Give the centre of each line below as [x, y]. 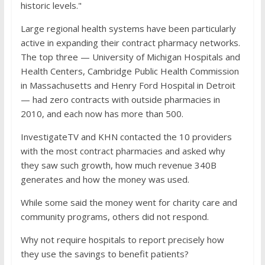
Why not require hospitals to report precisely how [122, 240]
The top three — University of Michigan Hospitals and [130, 57]
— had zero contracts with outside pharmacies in [120, 99]
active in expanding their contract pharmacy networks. [130, 43]
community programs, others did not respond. [114, 216]
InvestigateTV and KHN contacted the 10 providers [126, 137]
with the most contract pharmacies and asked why [123, 151]
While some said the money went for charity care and [129, 202]
